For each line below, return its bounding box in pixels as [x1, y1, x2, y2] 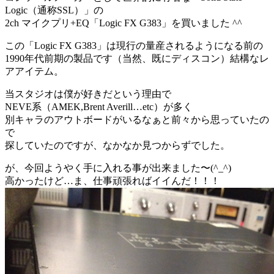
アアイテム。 [5, 65, 64, 76]
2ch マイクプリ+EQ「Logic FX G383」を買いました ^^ [5, 17, 242, 28]
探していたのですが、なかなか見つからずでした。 [5, 139, 230, 150]
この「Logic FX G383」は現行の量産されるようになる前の [5, 40, 263, 51]
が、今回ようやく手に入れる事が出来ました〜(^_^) [5, 162, 231, 173]
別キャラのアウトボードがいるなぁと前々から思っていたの [5, 114, 269, 125]
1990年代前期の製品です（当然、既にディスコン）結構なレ [5, 53, 269, 64]
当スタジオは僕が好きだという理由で [5, 88, 171, 99]
